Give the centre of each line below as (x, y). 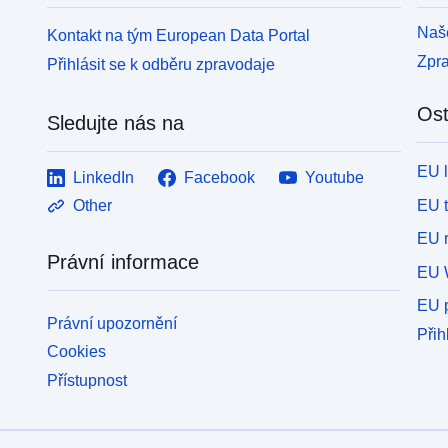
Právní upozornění (112, 323)
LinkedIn (104, 177)
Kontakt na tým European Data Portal (179, 35)
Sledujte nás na (116, 122)
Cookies (77, 352)
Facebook (220, 177)
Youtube (335, 177)
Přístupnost (87, 381)
